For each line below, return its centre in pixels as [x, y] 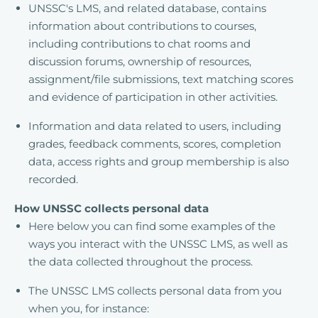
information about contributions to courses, [142, 26]
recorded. [53, 179]
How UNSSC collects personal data [111, 208]
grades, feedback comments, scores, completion [155, 144]
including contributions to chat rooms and [139, 44]
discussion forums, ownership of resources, [140, 61]
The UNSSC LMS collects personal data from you [155, 291]
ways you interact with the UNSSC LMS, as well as [158, 244]
